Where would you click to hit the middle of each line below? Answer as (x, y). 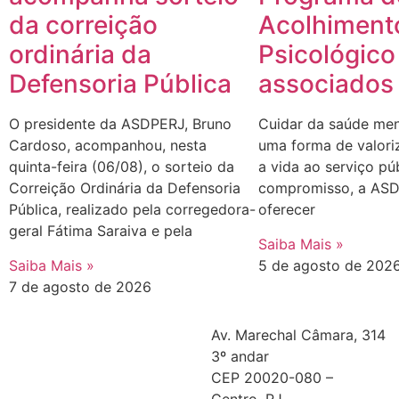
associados (326, 84)
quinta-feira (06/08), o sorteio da (122, 167)
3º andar (240, 356)
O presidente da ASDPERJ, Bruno (120, 124)
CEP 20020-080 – (273, 377)
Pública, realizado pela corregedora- (132, 210)
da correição (83, 25)
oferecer (287, 210)
